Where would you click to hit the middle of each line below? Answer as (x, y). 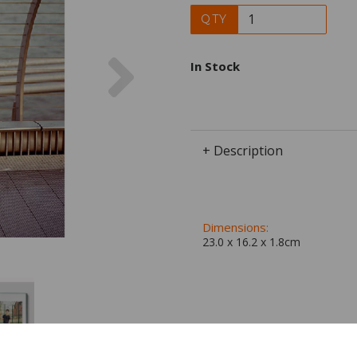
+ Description (243, 150)
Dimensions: (235, 227)
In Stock (215, 66)
